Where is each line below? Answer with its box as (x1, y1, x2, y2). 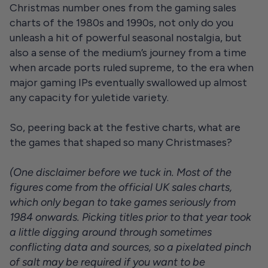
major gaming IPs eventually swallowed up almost (10, 76, 247, 89)
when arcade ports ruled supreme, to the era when (10, 61, 254, 74)
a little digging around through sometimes (10, 226, 212, 239)
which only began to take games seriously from (10, 196, 236, 209)
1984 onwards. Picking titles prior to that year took (10, 211, 251, 224)
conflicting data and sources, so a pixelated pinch (10, 240, 251, 254)
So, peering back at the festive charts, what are (10, 121, 240, 134)
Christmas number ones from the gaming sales (10, 1, 236, 14)
